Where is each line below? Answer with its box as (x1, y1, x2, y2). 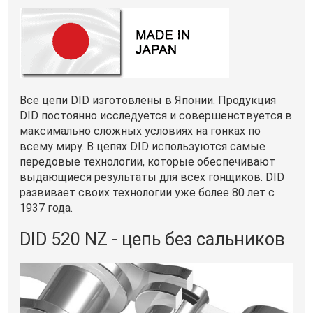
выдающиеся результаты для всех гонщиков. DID (20, 170, 284, 184)
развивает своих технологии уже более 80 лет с (20, 185, 275, 199)
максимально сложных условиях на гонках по (20, 124, 261, 138)
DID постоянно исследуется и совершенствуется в (20, 108, 292, 122)
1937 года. (20, 201, 73, 214)
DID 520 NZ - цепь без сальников (20, 228, 285, 249)
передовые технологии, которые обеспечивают (20, 154, 275, 168)
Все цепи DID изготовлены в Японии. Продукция (20, 93, 276, 107)
